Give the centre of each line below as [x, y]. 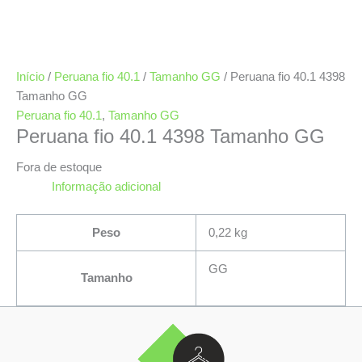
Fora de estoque [59, 167]
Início [30, 76]
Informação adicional [106, 186]
